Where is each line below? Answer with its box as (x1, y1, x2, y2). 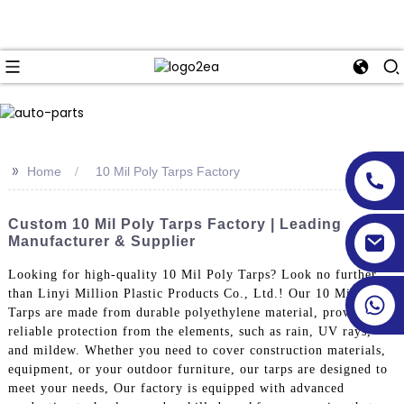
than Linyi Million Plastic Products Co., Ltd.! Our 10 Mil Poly (7, 286, 387, 300)
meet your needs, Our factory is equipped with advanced (7, 381, 344, 395)
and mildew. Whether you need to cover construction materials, (7, 343, 386, 357)
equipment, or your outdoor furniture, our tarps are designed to (7, 362, 388, 376)
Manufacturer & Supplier (7, 233, 196, 249)
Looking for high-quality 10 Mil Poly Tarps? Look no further (7, 267, 377, 281)
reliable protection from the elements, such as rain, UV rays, (7, 324, 372, 338)
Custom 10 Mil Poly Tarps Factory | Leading (7, 216, 342, 232)
